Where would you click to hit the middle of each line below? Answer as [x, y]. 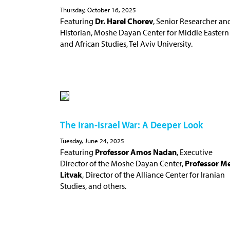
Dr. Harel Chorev [124, 21]
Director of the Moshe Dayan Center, [122, 163]
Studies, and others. [93, 186]
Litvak [71, 174]
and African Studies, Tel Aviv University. [126, 43]
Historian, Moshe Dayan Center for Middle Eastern [145, 32]
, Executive [195, 152]
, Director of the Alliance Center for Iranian [154, 174]
